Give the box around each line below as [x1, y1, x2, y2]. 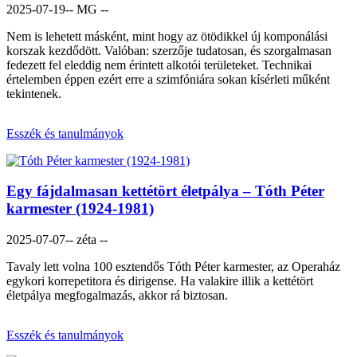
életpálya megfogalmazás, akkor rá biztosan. [6, 288, 228, 303]
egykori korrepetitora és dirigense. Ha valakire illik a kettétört [6, 274, 313, 288]
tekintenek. [6, 86, 61, 100]
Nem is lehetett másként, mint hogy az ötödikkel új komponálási [6, 29, 328, 43]
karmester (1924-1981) [6, 200, 154, 218]
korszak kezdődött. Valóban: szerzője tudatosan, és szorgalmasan [6, 43, 331, 57]
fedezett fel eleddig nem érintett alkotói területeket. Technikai [6, 57, 312, 72]
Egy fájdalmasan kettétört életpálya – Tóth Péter [6, 182, 324, 200]
